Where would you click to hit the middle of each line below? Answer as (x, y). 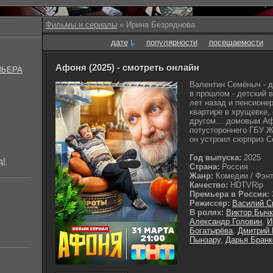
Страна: (204, 167)
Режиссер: (211, 203)
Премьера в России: (229, 194)
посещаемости (236, 42)
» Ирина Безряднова (156, 25)
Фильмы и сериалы (81, 25)
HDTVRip (246, 185)
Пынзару (205, 240)
